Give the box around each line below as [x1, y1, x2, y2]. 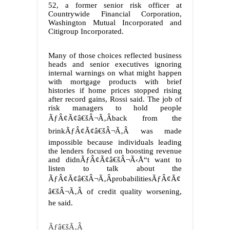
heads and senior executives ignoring [48, 60, 182, 69]
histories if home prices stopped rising [48, 86, 182, 95]
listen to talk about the [48, 164, 182, 173]
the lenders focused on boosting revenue [48, 147, 182, 156]
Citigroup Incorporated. [48, 27, 124, 36]
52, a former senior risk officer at [48, 1, 182, 10]
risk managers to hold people [48, 104, 182, 112]
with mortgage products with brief [48, 78, 182, 86]
